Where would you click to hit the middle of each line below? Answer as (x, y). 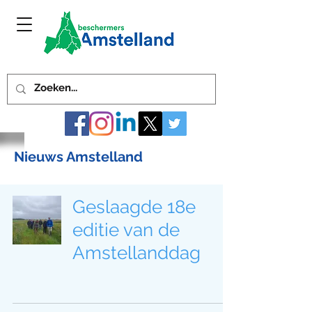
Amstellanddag (136, 253)
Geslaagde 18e (134, 207)
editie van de (126, 230)
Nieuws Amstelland (78, 157)
